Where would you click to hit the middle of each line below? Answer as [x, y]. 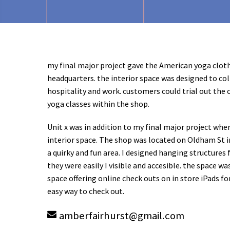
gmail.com [161, 215]
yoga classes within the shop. [99, 103]
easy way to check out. [86, 191]
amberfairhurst [94, 215]
